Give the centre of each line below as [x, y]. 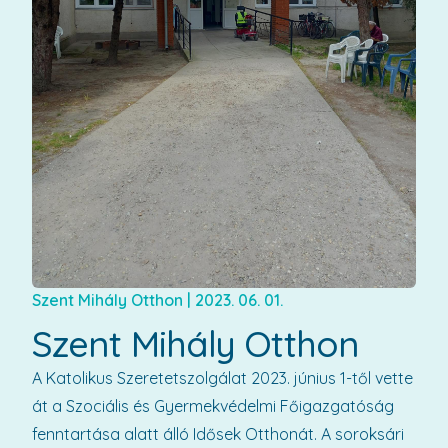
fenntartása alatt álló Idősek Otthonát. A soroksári [218, 434]
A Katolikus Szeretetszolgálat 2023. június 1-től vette [222, 378]
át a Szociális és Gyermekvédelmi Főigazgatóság [213, 406]
